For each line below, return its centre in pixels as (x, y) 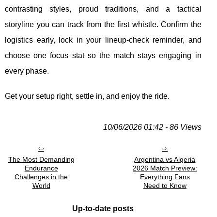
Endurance (41, 168)
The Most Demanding (41, 159)
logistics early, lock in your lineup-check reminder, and (103, 40)
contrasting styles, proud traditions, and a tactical (103, 9)
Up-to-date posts (103, 209)
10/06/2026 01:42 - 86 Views (152, 127)
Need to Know (165, 186)
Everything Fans (165, 177)
